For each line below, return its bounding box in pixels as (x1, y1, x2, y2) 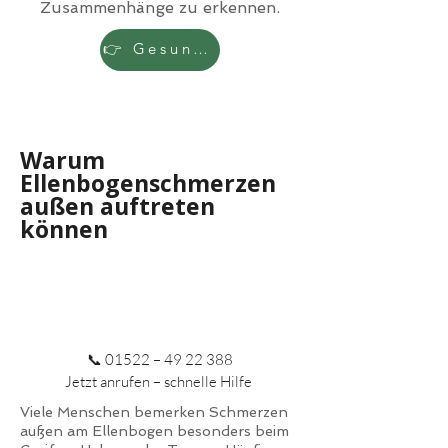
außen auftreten (20, 190, 215, 222)
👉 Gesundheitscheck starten (193, 38, 209, 58)
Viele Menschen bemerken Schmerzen (20, 404, 288, 420)
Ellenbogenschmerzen (20, 167, 276, 199)
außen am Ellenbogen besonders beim (20, 423, 289, 439)
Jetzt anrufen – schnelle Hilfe (65, 372, 255, 391)
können (20, 213, 108, 245)
